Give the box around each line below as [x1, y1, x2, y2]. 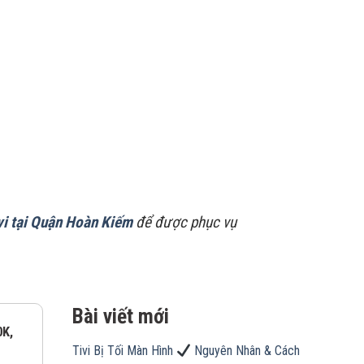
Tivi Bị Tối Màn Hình [71, 343, 176, 359]
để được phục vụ [132, 212, 236, 232]
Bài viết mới [71, 304, 169, 329]
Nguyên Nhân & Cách [190, 343, 300, 359]
